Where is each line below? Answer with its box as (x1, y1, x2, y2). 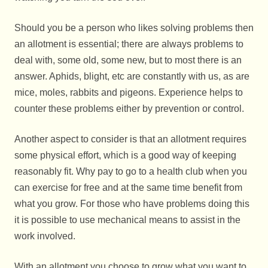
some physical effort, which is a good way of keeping (14, 150, 236, 161)
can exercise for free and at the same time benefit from (14, 182, 242, 193)
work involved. (14, 231, 75, 242)
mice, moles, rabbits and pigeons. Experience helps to (14, 87, 243, 98)
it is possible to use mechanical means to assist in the (14, 215, 240, 226)
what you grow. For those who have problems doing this (14, 199, 249, 209)
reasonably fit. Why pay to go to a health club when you (14, 166, 247, 177)
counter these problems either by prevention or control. (14, 103, 244, 114)
